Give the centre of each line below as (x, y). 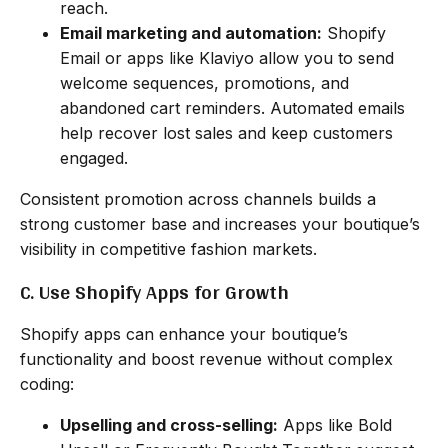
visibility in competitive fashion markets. (168, 248)
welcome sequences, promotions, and (204, 82)
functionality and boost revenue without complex (206, 358)
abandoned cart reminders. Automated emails (232, 107)
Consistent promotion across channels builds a (198, 198)
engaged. (94, 157)
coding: (47, 383)
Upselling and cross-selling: (169, 424)
